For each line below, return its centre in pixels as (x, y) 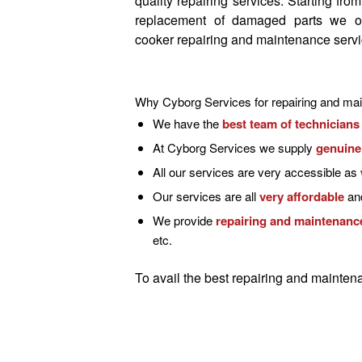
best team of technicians (291, 124)
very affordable (302, 197)
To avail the (168, 278)
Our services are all (206, 196)
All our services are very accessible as (257, 172)
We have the (187, 124)
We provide (184, 221)
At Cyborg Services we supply (234, 148)
